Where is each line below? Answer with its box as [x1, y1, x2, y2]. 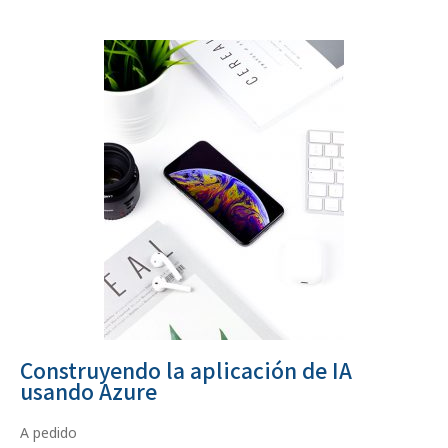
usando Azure [20, 376, 157, 406]
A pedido [20, 423, 77, 442]
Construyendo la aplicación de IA [20, 355, 352, 385]
